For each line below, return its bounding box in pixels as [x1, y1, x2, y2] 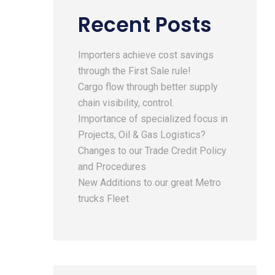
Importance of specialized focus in [78, 113, 228, 125]
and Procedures [78, 161, 146, 172]
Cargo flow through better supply [78, 81, 218, 93]
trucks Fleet [78, 193, 129, 204]
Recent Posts [78, 10, 212, 39]
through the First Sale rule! [78, 65, 191, 77]
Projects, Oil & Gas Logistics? [78, 129, 206, 141]
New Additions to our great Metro [78, 177, 221, 188]
